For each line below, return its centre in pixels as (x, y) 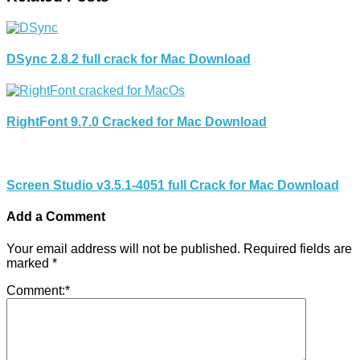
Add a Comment (56, 217)
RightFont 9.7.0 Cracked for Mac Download (137, 122)
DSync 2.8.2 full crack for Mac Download (129, 59)
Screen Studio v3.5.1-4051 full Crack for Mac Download (173, 186)
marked (29, 263)
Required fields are (298, 248)
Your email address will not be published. (123, 248)
